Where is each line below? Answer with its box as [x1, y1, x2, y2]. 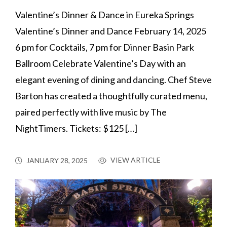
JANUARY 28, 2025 [26, 156, 88, 165]
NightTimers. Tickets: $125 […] [15, 123, 137, 134]
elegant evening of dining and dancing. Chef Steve [15, 74, 212, 86]
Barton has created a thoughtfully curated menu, [15, 90, 207, 102]
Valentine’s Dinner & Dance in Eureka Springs [15, 9, 194, 21]
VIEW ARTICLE [109, 155, 161, 164]
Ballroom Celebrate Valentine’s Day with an [15, 58, 186, 69]
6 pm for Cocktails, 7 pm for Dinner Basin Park [15, 42, 194, 53]
